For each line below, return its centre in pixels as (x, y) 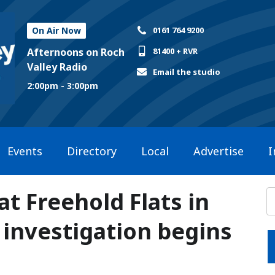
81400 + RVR (176, 51)
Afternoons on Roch (76, 52)
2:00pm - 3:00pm (63, 85)
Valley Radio (57, 67)
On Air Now (56, 30)
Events (25, 151)
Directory (92, 151)
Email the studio (187, 72)
